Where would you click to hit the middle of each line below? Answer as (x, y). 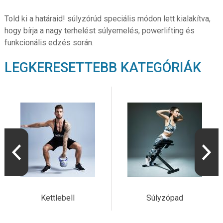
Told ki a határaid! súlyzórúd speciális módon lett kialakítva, (107, 19)
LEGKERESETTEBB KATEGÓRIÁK (103, 68)
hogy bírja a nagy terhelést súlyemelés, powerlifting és (99, 31)
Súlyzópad (165, 198)
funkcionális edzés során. (49, 43)
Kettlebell (57, 198)
